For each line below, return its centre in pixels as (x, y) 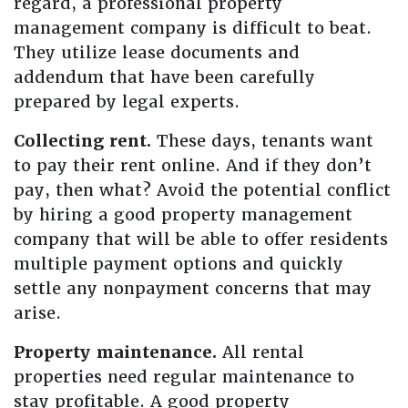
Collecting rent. (82, 141)
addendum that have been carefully (164, 77)
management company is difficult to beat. (193, 28)
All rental (260, 352)
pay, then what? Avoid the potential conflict (202, 190)
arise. (37, 313)
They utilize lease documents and (157, 52)
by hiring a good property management (183, 214)
